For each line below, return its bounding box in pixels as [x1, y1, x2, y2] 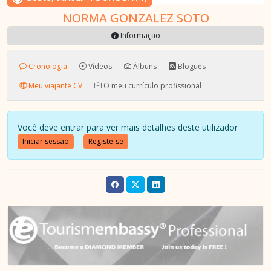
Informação [118, 30, 160, 41]
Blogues [176, 60, 206, 71]
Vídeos [87, 60, 112, 71]
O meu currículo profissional [102, 80, 201, 90]
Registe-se [88, 136, 123, 146]
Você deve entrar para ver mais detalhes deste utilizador [18, 122, 245, 133]
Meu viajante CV [27, 80, 82, 90]
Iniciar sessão [22, 136, 69, 146]
